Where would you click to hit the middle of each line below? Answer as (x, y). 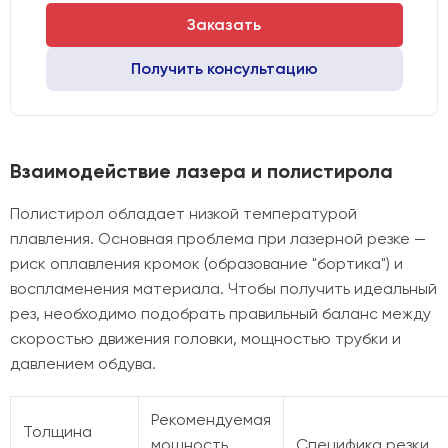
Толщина (57, 431)
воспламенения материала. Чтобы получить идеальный (223, 288)
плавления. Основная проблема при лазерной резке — (218, 238)
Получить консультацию (224, 68)
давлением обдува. (83, 363)
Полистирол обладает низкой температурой (183, 213)
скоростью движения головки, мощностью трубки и (205, 338)
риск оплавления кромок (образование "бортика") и (206, 263)
